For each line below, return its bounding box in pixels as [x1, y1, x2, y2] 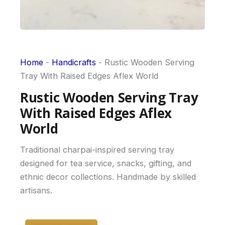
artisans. [20, 185, 52, 196]
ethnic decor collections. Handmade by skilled [20, 172, 196, 182]
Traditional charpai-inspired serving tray [20, 145, 174, 155]
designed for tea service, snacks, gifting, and [20, 158, 191, 169]
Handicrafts [52, 57, 96, 68]
